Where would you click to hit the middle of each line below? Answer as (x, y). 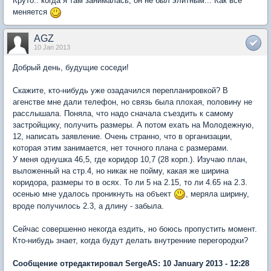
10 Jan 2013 (52, 47)
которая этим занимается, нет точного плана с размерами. (121, 148)
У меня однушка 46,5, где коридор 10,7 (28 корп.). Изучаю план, (130, 159)
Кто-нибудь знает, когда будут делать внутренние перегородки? (130, 241)
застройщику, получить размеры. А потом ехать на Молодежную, (133, 125)
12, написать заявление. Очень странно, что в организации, (122, 136)
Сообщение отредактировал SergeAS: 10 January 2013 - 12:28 (131, 264)
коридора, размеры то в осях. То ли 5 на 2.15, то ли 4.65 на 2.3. (130, 182)
